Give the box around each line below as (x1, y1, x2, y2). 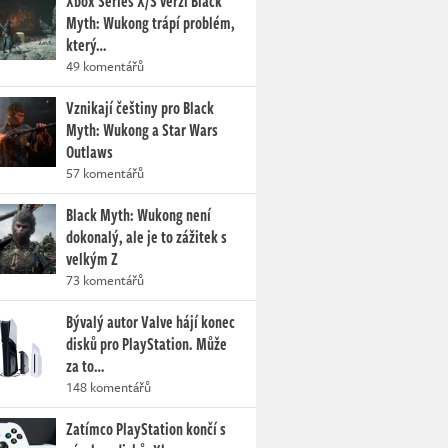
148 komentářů (66, 377, 151, 398)
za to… (66, 354, 104, 379)
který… (66, 33, 106, 58)
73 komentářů (66, 270, 144, 291)
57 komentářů (66, 163, 144, 184)
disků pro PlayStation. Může (66, 332, 227, 357)
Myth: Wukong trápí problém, (66, 11, 235, 36)
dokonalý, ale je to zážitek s (66, 225, 227, 250)
